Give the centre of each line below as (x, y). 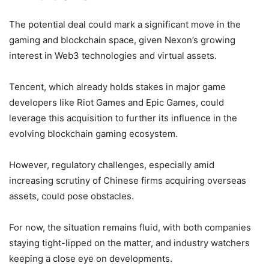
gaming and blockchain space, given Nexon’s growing (122, 40)
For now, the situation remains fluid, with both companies (130, 227)
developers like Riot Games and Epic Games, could (116, 102)
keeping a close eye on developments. (91, 258)
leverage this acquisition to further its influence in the (123, 118)
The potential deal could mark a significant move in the (125, 24)
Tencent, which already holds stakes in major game (117, 86)
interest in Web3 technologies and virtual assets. (113, 55)
